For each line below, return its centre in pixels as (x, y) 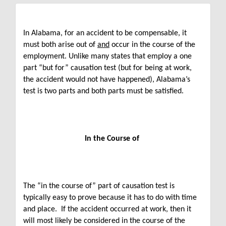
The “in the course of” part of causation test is (99, 186)
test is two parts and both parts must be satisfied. (103, 91)
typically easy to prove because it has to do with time (110, 198)
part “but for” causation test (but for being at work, (107, 68)
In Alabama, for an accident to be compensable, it (105, 33)
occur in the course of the (152, 45)
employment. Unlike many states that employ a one (107, 56)
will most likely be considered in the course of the (104, 221)
